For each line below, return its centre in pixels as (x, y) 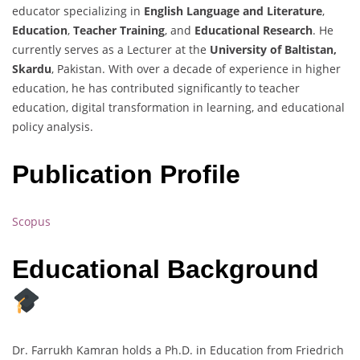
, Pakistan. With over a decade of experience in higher (196, 69)
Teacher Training (119, 31)
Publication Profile (130, 174)
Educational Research (254, 31)
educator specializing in (78, 11)
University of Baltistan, (273, 50)
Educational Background (166, 269)
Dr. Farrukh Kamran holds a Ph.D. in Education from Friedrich (178, 350)
